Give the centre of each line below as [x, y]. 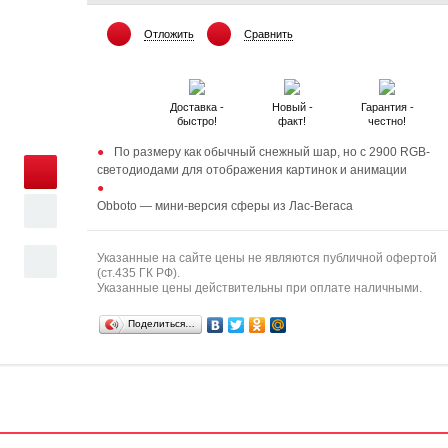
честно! [387, 121]
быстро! [196, 121]
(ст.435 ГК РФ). [138, 273]
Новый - [292, 107]
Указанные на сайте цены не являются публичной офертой [266, 258]
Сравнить [268, 34]
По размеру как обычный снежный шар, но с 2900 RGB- [271, 152]
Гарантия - [387, 107]
